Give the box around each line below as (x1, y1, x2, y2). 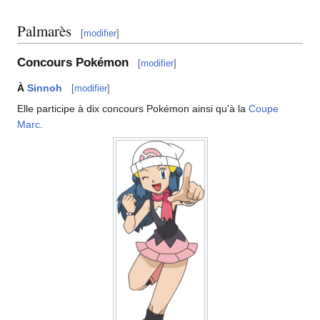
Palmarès (17, 20, 71, 41)
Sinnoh (27, 81, 62, 94)
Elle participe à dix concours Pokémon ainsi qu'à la (17, 102, 249, 114)
